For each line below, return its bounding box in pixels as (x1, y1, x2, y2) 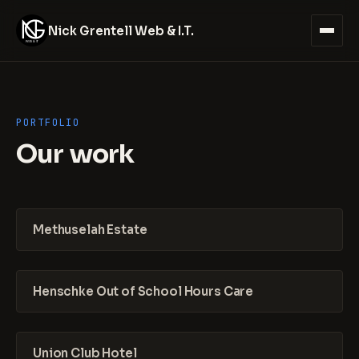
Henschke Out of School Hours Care (33, 284, 254, 299)
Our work (16, 138, 135, 170)
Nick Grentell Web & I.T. (48, 22, 194, 38)
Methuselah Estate (33, 222, 147, 237)
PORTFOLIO (16, 116, 81, 129)
